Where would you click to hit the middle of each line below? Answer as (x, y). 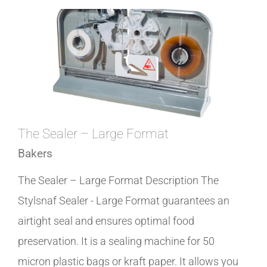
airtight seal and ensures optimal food (106, 221)
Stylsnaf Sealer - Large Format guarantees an (124, 201)
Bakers (35, 154)
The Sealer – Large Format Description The (118, 181)
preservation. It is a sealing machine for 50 (116, 241)
